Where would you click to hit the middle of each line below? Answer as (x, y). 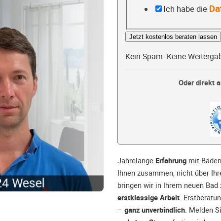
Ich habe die (186, 9)
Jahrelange (136, 161)
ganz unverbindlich (155, 210)
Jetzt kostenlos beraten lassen (173, 37)
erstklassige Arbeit (148, 198)
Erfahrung (171, 161)
